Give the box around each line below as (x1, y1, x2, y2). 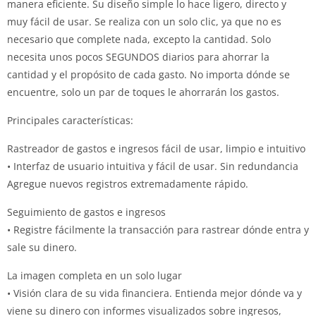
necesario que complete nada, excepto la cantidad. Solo (7, 32, 271, 46)
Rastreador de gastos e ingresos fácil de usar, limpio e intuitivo (7, 142, 305, 155)
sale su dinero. (7, 241, 77, 254)
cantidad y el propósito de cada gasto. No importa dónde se (7, 68, 290, 81)
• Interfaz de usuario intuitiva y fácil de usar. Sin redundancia (7, 159, 298, 173)
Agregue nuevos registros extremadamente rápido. (7, 177, 248, 190)
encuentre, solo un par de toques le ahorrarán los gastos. (7, 85, 279, 99)
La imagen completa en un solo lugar (7, 269, 182, 282)
